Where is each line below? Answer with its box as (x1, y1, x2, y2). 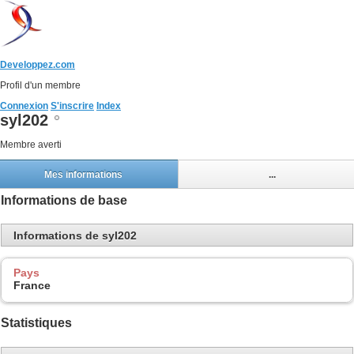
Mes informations (43, 168, 122, 180)
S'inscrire (51, 100, 94, 111)
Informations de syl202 (13, 228, 137, 242)
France (13, 279, 51, 292)
